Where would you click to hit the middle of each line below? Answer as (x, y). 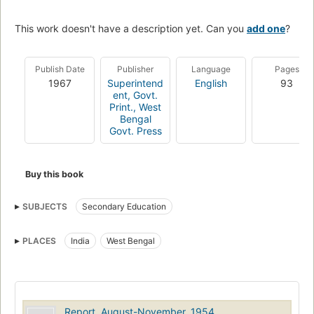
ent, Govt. (135, 95)
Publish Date (60, 69)
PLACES (39, 240)
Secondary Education (124, 206)
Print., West (135, 107)
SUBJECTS (45, 206)
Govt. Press (135, 130)
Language (211, 69)
